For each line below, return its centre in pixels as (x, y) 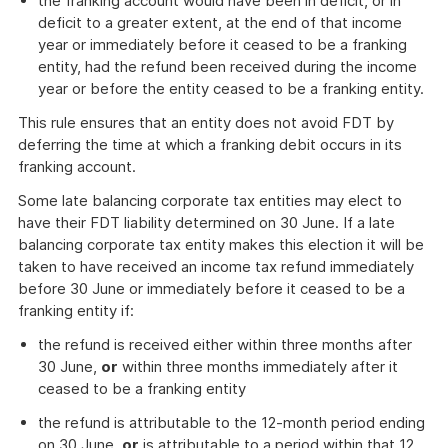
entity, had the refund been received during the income (227, 66)
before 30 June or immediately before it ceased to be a (211, 288)
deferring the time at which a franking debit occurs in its (210, 144)
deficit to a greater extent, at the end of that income (220, 22)
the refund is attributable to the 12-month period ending (231, 422)
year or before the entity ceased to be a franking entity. (231, 88)
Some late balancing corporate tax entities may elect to (210, 200)
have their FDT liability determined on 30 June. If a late (206, 222)
